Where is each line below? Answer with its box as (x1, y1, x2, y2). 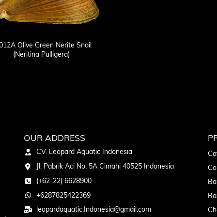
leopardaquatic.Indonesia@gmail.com (36, 205, 151, 214)
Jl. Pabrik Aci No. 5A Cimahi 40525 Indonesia (36, 162, 174, 171)
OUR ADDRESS (24, 132, 85, 143)
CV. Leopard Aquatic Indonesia (36, 147, 132, 156)
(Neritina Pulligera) (13, 50, 70, 59)
